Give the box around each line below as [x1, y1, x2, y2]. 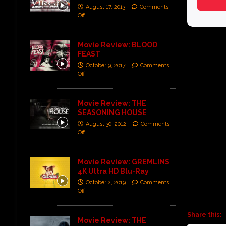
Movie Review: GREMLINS [77, 157, 169, 166]
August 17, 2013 [85, 3, 125, 10]
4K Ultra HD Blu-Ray [77, 166, 149, 175]
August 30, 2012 [85, 120, 126, 127]
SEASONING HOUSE [77, 108, 147, 117]
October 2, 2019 [85, 179, 126, 186]
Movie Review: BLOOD [77, 40, 157, 49]
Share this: [187, 211, 222, 218]
